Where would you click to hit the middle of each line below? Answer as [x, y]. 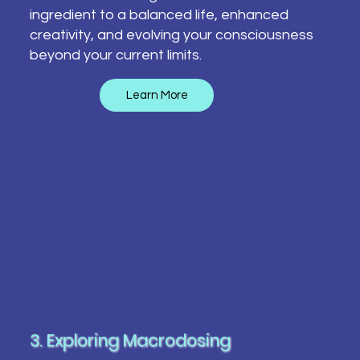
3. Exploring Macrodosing [130, 340]
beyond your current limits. [115, 55]
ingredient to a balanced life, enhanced [159, 14]
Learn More [157, 96]
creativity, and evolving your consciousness [171, 35]
